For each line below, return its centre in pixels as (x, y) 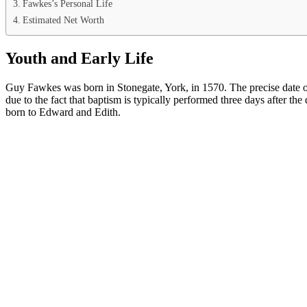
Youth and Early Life (79, 58)
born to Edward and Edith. (63, 112)
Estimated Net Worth (63, 20)
